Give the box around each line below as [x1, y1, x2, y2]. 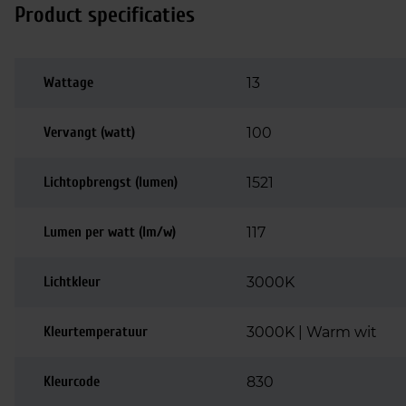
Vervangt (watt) [43, 124, 135, 140]
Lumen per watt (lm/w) [43, 224, 176, 240]
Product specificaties [14, 3, 195, 27]
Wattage [43, 74, 93, 91]
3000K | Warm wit [246, 324, 377, 341]
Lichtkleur [43, 274, 101, 290]
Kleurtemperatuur [43, 324, 148, 340]
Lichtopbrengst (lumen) [43, 174, 178, 190]
